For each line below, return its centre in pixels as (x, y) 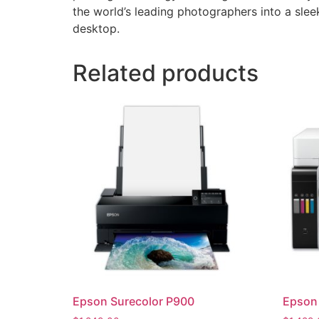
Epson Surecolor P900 (134, 301)
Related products (166, 73)
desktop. (96, 29)
